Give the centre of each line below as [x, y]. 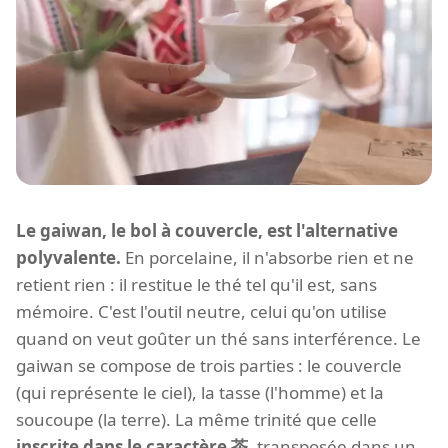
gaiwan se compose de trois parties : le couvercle [209, 365]
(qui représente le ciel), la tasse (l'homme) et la [200, 392]
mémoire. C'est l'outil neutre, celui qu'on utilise [201, 311]
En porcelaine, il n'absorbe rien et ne [267, 257]
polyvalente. [68, 257]
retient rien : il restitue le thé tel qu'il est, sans [196, 284]
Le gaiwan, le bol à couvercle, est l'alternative [207, 230]
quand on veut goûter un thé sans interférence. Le [218, 338]
